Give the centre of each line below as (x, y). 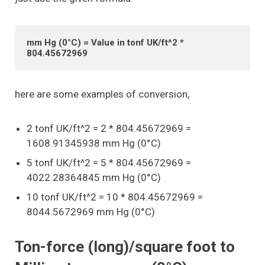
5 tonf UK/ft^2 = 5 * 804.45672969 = (109, 163)
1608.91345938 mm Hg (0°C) (94, 143)
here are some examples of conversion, (102, 94)
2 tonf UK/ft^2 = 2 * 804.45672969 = (109, 129)
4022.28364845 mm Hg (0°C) (94, 178)
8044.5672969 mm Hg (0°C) (91, 212)
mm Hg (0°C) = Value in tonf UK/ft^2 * (105, 42)
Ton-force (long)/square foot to (125, 247)
